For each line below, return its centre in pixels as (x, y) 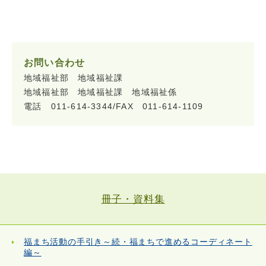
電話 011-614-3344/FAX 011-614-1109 (114, 107)
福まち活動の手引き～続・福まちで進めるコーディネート (138, 242)
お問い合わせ (55, 63)
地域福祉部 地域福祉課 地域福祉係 (101, 93)
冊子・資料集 (133, 199)
